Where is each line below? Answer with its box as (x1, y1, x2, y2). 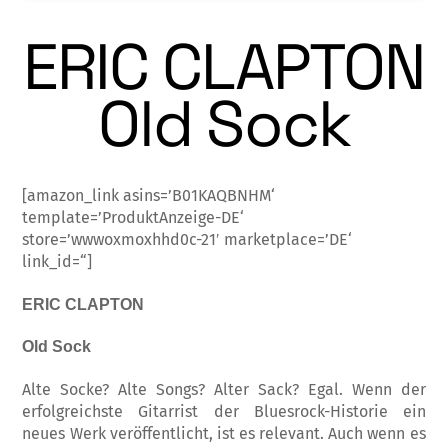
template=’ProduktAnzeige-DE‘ (22, 207, 245, 227)
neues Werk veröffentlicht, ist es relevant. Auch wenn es (22, 424, 426, 444)
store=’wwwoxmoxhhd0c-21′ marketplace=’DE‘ (22, 229, 353, 249)
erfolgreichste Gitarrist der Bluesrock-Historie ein (22, 402, 426, 422)
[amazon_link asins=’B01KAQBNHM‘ (22, 185, 276, 205)
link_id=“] (22, 251, 93, 271)
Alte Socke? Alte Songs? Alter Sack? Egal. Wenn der (22, 380, 426, 400)
